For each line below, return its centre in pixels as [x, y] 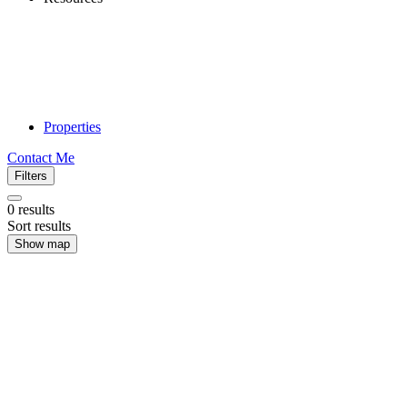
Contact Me [41, 158]
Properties [72, 127]
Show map [42, 244]
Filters [31, 176]
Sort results [39, 226]
